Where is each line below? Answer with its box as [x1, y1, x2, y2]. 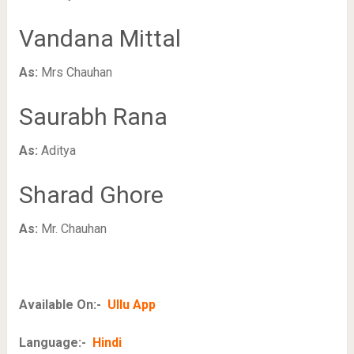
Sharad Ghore [18, 181, 164, 209]
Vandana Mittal [18, 24, 181, 53]
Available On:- [18, 297, 104, 313]
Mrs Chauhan [40, 65, 112, 81]
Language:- [18, 335, 92, 351]
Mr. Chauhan [40, 221, 107, 237]
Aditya [37, 143, 76, 159]
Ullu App [104, 297, 156, 313]
